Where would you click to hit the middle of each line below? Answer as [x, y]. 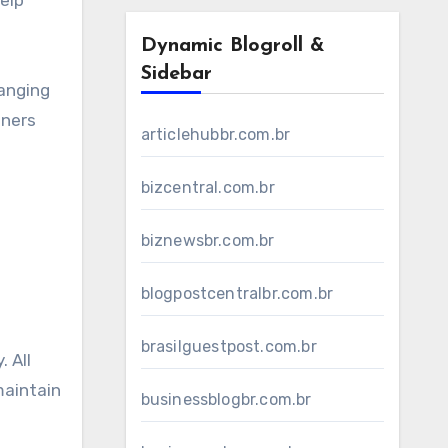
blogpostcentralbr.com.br [237, 293]
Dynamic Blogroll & [232, 46]
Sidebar [176, 74]
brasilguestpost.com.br [228, 346]
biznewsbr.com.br [207, 240]
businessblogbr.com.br [226, 399]
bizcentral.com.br [207, 187]
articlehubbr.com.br [215, 134]
